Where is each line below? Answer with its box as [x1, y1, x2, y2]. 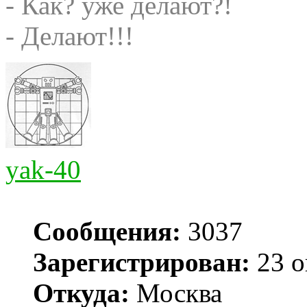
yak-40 [5, 155, 81, 185]
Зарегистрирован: [33, 247, 250, 278]
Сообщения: [33, 217, 181, 247]
